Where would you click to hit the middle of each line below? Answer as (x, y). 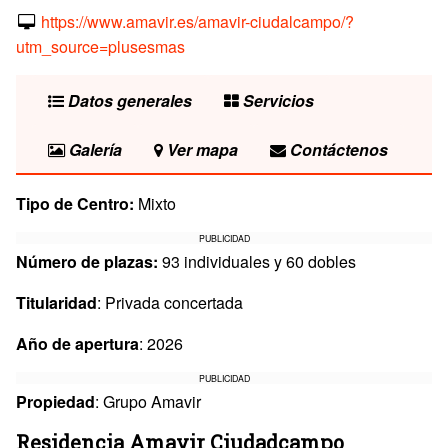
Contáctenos (337, 149)
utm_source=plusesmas (100, 46)
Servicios (276, 100)
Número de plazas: (87, 261)
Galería (93, 149)
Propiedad (55, 401)
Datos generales (128, 100)
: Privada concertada (170, 302)
